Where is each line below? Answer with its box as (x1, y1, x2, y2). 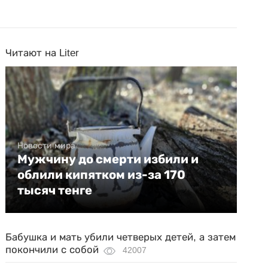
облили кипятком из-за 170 (17, 167, 186, 182)
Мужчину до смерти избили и (17, 152, 199, 166)
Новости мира (17, 141, 76, 150)
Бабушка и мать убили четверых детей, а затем (5, 232, 236, 243)
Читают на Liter (5, 47, 80, 59)
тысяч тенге (17, 183, 93, 197)
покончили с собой (5, 244, 99, 255)
